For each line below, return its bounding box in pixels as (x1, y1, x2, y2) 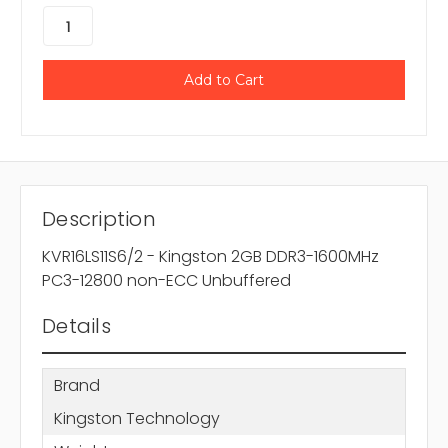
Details (42, 312, 111, 341)
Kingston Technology (53, 406, 220, 430)
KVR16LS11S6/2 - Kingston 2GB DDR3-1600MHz (42, 245, 379, 269)
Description (42, 205, 156, 234)
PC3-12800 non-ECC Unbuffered (42, 269, 291, 293)
